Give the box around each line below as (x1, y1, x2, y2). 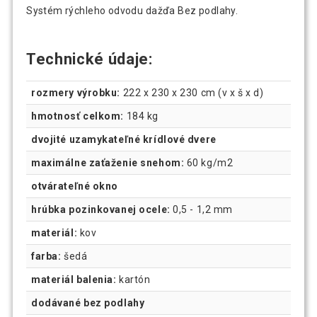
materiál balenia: (31, 274, 117, 286)
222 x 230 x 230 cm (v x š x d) (120, 87, 264, 99)
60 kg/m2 (184, 157, 234, 169)
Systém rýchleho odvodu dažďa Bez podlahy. (26, 5, 238, 17)
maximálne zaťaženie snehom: (31, 157, 185, 169)
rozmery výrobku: (31, 87, 121, 99)
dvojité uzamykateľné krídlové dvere (31, 134, 217, 146)
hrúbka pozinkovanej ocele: (31, 204, 171, 216)
